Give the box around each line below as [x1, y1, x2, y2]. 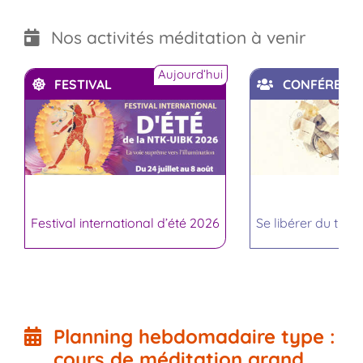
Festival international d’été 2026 [31, 214, 220, 231]
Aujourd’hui [158, 66, 223, 82]
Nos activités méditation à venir [51, 26, 305, 48]
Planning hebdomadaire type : [53, 324, 335, 349]
